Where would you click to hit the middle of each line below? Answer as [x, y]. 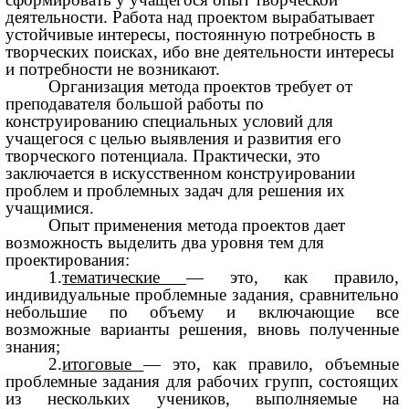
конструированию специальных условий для [170, 121]
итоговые [103, 364]
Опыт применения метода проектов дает [197, 225]
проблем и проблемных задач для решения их [176, 191]
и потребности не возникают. [113, 69]
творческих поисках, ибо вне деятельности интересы [200, 52]
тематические [125, 278]
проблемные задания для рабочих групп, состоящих [203, 382]
